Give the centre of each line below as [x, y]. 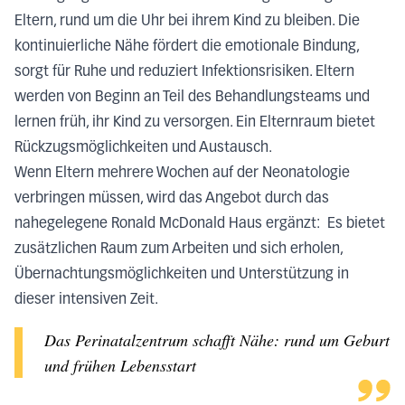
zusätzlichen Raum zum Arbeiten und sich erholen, [179, 250]
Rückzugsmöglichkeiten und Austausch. [143, 149]
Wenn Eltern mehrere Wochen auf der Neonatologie [182, 174]
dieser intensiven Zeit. [86, 301]
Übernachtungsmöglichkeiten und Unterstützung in [182, 275]
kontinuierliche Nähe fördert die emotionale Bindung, [187, 47]
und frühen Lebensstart [120, 366]
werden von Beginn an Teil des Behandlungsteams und [192, 98]
